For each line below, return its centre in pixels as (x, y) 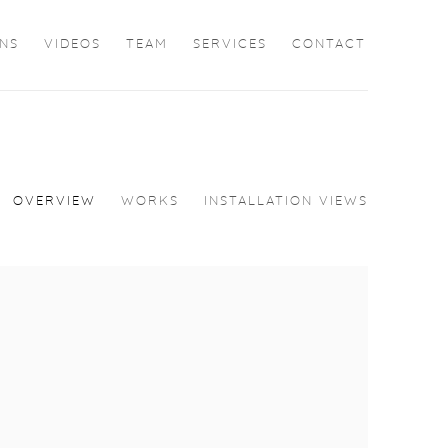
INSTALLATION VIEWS (286, 201)
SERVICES (230, 44)
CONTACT (329, 44)
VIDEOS (72, 44)
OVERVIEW (54, 201)
